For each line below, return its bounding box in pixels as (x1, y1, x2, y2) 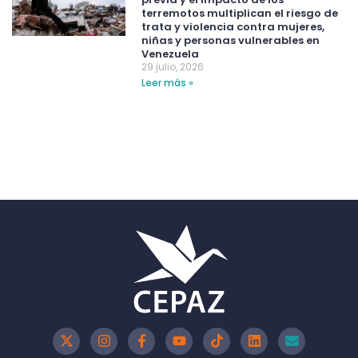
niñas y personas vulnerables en (141, 33, 320, 49)
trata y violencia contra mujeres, (141, 19, 325, 35)
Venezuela (141, 46, 200, 62)
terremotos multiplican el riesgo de (141, 6, 339, 22)
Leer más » (141, 76, 194, 90)
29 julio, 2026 (141, 60, 205, 74)
